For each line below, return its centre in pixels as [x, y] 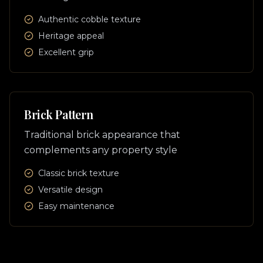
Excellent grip [66, 52]
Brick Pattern [59, 114]
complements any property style [101, 150]
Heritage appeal [71, 36]
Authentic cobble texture [90, 19]
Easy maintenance [76, 206]
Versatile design [70, 190]
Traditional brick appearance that [102, 135]
